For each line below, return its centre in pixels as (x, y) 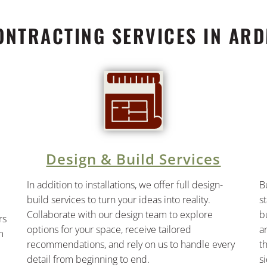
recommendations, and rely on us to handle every (131, 244)
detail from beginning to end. (88, 259)
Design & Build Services (133, 159)
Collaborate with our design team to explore (119, 214)
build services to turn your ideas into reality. (118, 199)
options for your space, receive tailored (109, 229)
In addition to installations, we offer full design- (125, 184)
